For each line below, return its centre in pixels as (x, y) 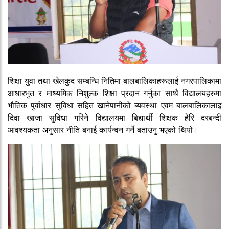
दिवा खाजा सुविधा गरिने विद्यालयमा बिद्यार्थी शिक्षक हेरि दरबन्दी (114, 117)
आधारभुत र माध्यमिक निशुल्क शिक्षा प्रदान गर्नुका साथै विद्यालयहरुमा (114, 93)
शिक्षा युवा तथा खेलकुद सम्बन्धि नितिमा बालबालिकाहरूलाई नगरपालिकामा (114, 81)
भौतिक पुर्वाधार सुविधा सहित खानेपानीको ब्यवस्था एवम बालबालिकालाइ (114, 105)
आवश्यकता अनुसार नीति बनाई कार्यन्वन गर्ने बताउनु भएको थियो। (103, 130)
